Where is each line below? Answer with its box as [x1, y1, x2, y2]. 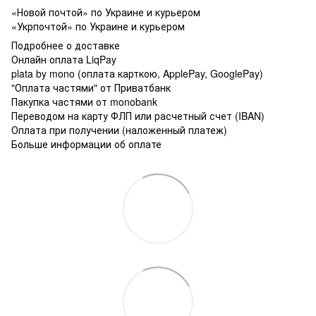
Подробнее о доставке [11, 37, 120, 52]
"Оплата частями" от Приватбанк [11, 80, 171, 95]
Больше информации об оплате [11, 136, 162, 151]
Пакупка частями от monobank [11, 94, 157, 109]
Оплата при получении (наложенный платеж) [11, 122, 227, 137]
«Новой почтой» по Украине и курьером [11, 4, 200, 19]
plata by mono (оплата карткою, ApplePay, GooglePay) [11, 66, 263, 80]
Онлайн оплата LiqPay [11, 51, 116, 66]
